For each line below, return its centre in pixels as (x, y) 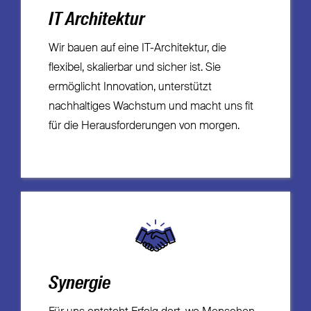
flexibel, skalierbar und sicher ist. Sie (134, 68)
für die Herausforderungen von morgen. (144, 126)
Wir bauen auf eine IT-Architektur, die (137, 48)
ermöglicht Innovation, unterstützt (130, 87)
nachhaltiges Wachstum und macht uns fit (151, 107)
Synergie (79, 284)
